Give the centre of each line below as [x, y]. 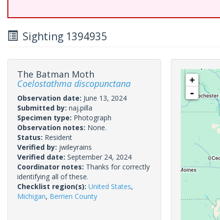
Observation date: [50, 98]
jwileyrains [75, 147]
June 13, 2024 [105, 98]
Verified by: [38, 147]
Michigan [31, 196]
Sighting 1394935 [62, 36]
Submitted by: [43, 108]
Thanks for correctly [118, 167]
